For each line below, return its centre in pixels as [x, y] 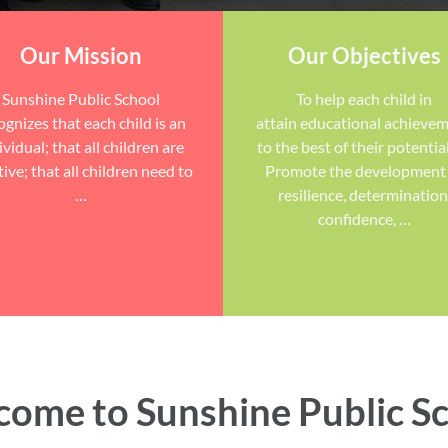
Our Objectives [364, 55]
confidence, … [364, 218]
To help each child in [364, 98]
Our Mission [80, 55]
